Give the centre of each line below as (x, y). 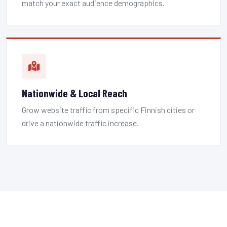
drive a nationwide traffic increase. (80, 123)
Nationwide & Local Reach (74, 93)
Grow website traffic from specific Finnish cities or (108, 109)
